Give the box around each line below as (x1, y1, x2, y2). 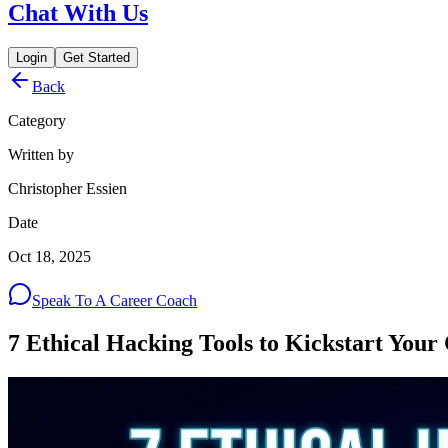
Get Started (63, 50, 130, 66)
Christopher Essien (8, 180, 127, 198)
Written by (8, 146, 74, 164)
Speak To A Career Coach (32, 292, 197, 310)
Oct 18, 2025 (8, 248, 91, 266)
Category (8, 112, 66, 130)
